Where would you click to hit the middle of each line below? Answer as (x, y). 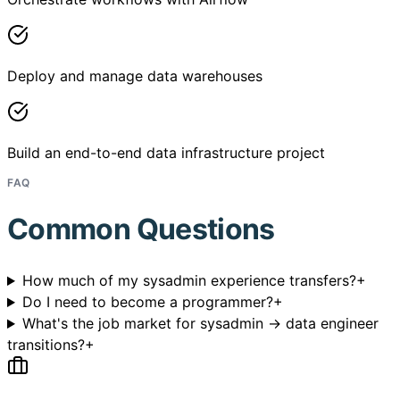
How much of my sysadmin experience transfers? (189, 281)
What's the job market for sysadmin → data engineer (200, 324)
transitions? (46, 345)
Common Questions (141, 229)
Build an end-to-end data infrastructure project (166, 153)
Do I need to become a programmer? (147, 302)
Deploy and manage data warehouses (135, 76)
